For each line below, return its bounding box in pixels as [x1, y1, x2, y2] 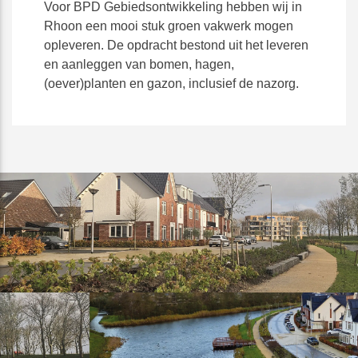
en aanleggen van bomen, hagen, [44, 58, 234, 72]
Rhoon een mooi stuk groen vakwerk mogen [44, 19, 293, 34]
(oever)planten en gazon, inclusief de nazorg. [44, 77, 299, 91]
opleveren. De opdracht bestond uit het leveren [44, 38, 308, 53]
